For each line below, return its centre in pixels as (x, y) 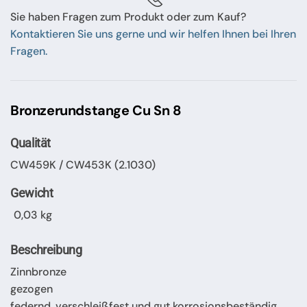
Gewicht (32, 193)
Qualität (31, 143)
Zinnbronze (38, 271)
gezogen (32, 288)
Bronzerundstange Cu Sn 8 (96, 110)
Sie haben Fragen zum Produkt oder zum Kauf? (128, 16)
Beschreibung (46, 249)
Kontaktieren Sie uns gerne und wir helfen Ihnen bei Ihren (153, 34)
